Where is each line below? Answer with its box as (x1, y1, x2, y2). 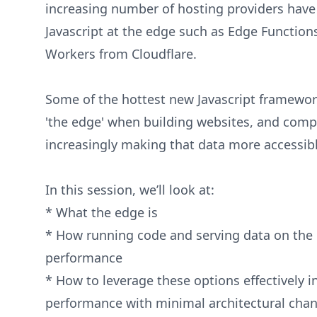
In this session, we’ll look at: (45, 181, 214, 198)
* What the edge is (45, 204, 158, 221)
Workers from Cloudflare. (45, 45, 200, 62)
